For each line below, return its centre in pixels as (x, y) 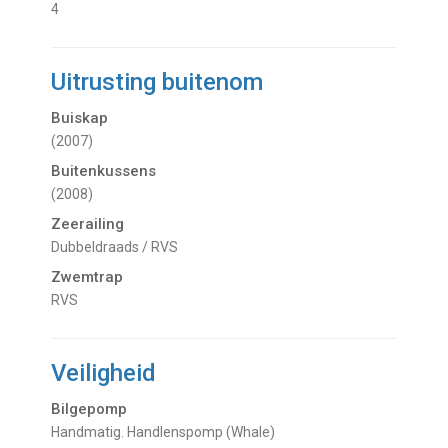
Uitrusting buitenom (157, 82)
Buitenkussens (104, 171)
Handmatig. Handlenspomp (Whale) (168, 432)
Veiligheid (104, 373)
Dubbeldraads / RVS (119, 247)
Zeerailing (88, 224)
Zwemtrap (87, 277)
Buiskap (80, 118)
